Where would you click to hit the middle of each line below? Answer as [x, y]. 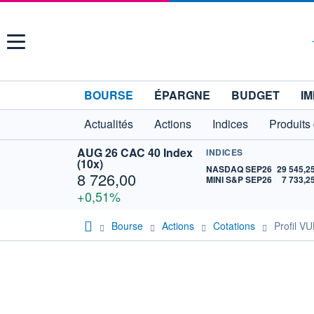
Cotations [234, 225]
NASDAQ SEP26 [239, 169]
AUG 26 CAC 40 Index [135, 152]
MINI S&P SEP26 [239, 179]
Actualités [109, 124]
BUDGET [255, 95]
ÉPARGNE [182, 95]
